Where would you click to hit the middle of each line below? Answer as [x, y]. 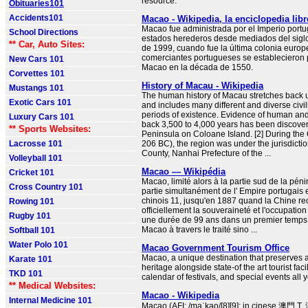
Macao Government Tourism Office [216, 248]
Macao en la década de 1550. [197, 67]
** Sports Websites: [50, 129]
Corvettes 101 [37, 74]
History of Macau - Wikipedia [202, 86]
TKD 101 [26, 274]
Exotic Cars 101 [40, 102]
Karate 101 [31, 259]
